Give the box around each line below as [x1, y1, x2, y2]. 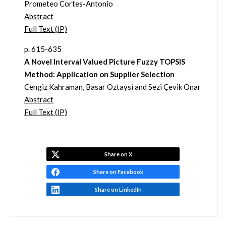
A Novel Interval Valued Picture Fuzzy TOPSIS [24, 57, 185, 67]
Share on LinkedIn [94, 186, 142, 193]
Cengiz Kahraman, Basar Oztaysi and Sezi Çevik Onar [24, 82, 201, 92]
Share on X [104, 151, 132, 158]
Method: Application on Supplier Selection [24, 70, 175, 79]
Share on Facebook [93, 168, 143, 176]
